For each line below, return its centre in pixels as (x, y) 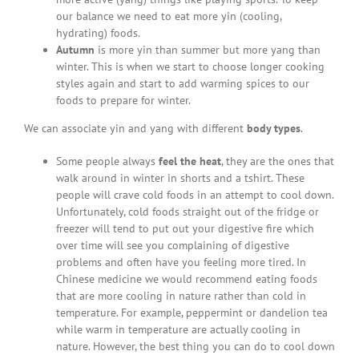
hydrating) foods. (98, 32)
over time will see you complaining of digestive (172, 245)
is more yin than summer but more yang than (207, 49)
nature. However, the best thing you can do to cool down (195, 346)
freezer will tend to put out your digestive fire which (185, 228)
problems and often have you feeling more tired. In (181, 262)
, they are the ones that (277, 161)
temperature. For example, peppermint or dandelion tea (192, 312)
